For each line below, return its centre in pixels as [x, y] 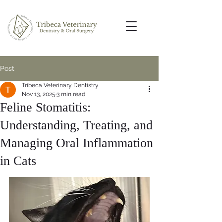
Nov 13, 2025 [39, 94]
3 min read [71, 94]
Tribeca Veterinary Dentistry [60, 85]
